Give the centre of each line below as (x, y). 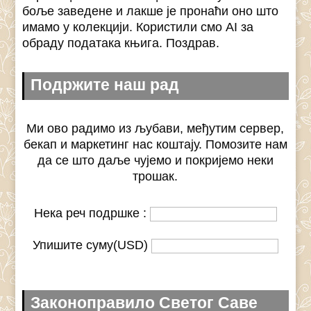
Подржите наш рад (105, 84)
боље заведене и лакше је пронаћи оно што (151, 11)
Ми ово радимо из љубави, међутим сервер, (155, 128)
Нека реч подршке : (92, 213)
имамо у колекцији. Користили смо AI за (138, 27)
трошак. (155, 176)
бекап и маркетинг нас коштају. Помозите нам (155, 144)
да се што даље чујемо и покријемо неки (155, 160)
